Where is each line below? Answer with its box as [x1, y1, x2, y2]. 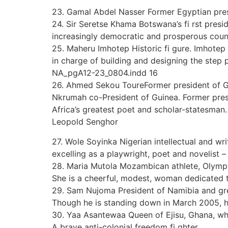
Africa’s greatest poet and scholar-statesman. [52, 104, 227, 115]
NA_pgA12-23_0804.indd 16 [52, 68, 158, 78]
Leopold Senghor [52, 117, 118, 127]
